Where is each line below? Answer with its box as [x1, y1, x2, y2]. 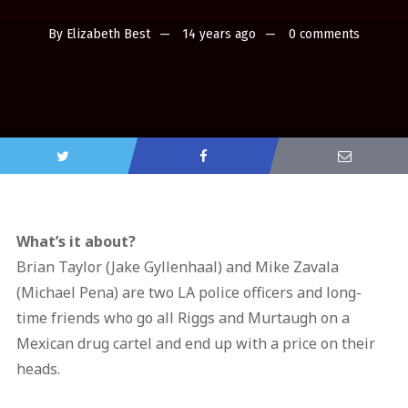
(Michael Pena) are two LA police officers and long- [15, 282, 362, 303]
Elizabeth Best [66, 25, 150, 43]
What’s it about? [15, 231, 136, 252]
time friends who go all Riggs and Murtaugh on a [15, 308, 350, 329]
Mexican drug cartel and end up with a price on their [15, 333, 375, 354]
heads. [15, 359, 60, 380]
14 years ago [183, 25, 256, 43]
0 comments [289, 25, 360, 43]
